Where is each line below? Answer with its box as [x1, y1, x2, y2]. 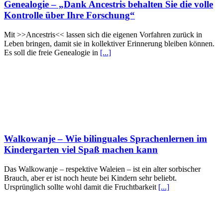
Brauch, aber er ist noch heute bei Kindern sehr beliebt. [4, 173, 177, 182]
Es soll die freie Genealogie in [4, 48, 100, 57]
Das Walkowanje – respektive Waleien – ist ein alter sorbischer [4, 164, 201, 173]
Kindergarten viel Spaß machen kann [4, 144, 158, 155]
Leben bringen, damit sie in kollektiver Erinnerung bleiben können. [4, 39, 215, 48]
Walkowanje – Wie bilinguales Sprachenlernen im [4, 133, 207, 144]
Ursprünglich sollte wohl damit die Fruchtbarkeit [4, 182, 158, 191]
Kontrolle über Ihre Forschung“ [4, 9, 135, 20]
